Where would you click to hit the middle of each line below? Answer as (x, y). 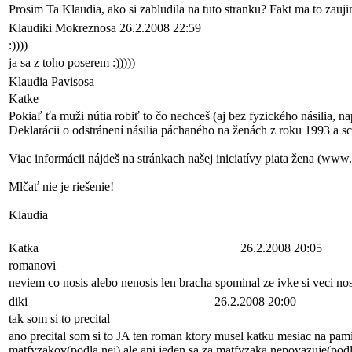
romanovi (32, 265)
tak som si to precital (59, 319)
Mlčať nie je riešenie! (61, 187)
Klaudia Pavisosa (51, 81)
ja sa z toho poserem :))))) (72, 62)
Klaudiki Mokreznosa (62, 28)
